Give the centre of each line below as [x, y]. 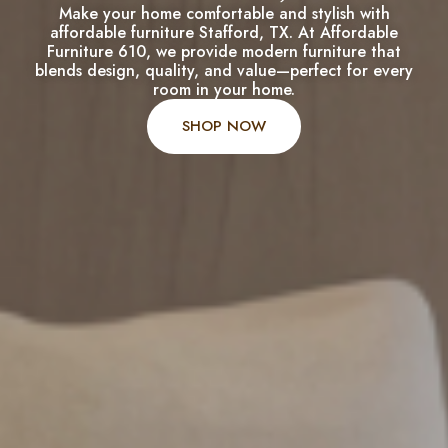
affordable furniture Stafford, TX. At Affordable [224, 32]
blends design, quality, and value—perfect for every [224, 70]
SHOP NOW [224, 125]
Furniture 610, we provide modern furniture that [224, 51]
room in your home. [224, 89]
